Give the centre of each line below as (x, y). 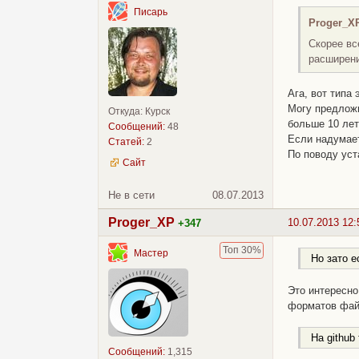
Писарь (151, 12)
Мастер (151, 253)
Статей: (126, 142)
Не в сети (131, 196)
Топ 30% (242, 250)
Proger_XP (141, 223)
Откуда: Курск (139, 112)
